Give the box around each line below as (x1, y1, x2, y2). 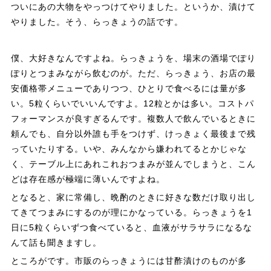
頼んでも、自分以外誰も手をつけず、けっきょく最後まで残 (10, 129, 256, 139)
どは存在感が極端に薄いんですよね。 (10, 174, 165, 184)
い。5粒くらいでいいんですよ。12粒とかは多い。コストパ (10, 99, 254, 109)
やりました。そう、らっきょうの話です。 (10, 17, 183, 27)
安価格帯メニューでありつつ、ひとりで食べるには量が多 (10, 83, 247, 94)
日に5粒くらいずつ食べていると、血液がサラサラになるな (10, 223, 252, 233)
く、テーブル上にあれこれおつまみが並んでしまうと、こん (10, 159, 256, 169)
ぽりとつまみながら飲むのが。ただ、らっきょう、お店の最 (10, 68, 256, 79)
